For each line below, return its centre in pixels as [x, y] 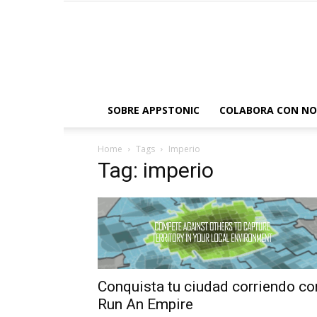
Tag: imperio [156, 170]
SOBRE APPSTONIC [154, 110]
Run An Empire [145, 305]
